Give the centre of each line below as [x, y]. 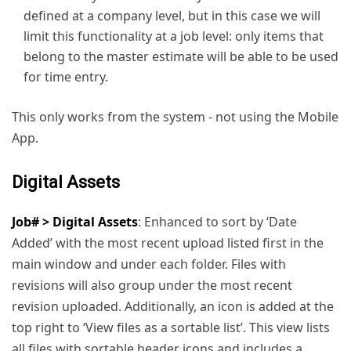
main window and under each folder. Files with [149, 264]
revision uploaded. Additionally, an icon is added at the [173, 306]
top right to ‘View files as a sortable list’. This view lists [171, 327]
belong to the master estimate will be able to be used [181, 56]
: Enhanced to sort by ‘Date [217, 221]
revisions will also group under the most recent [152, 285]
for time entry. [66, 76]
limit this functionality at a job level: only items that [174, 36]
